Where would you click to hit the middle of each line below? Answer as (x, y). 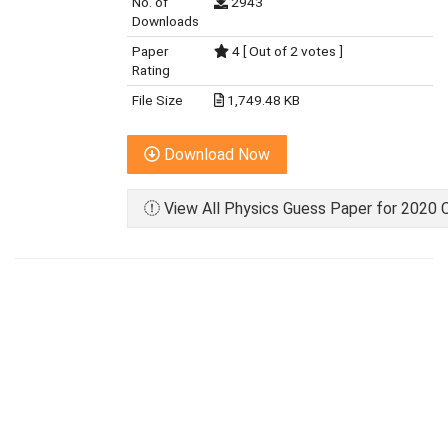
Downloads (165, 21)
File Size (157, 100)
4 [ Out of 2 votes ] (286, 51)
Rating (151, 70)
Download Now (215, 154)
